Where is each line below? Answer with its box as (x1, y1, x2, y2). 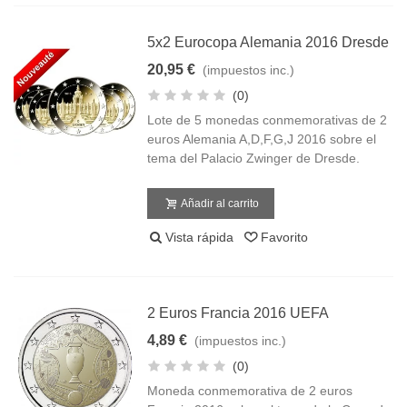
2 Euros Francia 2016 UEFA (147, 305, 330, 321)
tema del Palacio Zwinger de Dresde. (147, 151, 361, 165)
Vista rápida (165, 230, 234, 244)
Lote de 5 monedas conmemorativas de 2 (147, 113, 388, 127)
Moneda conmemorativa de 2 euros (147, 383, 353, 398)
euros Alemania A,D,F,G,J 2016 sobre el (147, 132, 377, 146)
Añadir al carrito (181, 197, 260, 210)
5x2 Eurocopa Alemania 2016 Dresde (147, 35, 390, 50)
